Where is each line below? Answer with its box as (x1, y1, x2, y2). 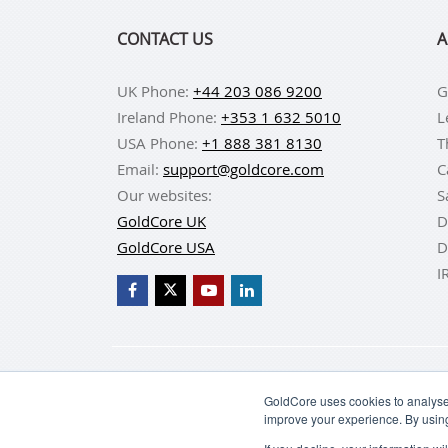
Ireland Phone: (117, 106, 221, 127)
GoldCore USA (117, 236, 215, 257)
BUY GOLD (287, 369, 362, 390)
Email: (117, 158, 163, 179)
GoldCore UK (117, 210, 206, 231)
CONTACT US (117, 27, 213, 50)
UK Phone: (117, 80, 193, 101)
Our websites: (117, 184, 212, 205)
